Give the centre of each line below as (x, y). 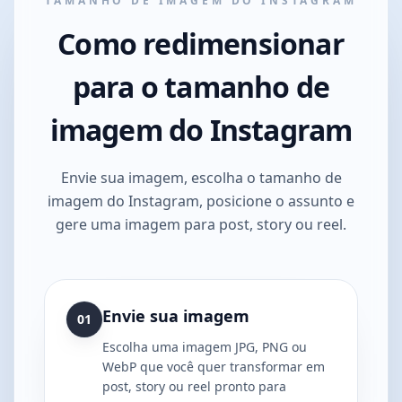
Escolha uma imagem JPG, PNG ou (205, 347)
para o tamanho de (201, 87)
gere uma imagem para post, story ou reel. (201, 224)
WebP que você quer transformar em (214, 367)
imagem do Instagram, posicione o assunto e (201, 201)
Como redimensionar (201, 44)
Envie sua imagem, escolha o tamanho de (201, 178)
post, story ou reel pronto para (194, 386)
